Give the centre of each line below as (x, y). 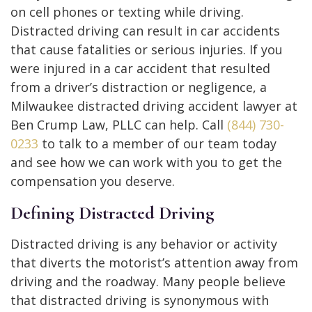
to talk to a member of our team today (157, 143)
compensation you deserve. (93, 181)
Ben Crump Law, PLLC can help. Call (119, 124)
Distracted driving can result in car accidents (145, 30)
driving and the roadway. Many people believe (148, 281)
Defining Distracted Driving (112, 212)
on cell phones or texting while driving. (127, 11)
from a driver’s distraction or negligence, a (139, 87)
